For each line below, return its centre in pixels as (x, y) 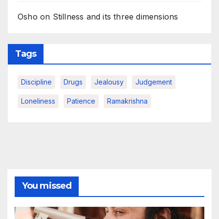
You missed (47, 186)
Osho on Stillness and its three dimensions (98, 17)
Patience (81, 101)
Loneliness (38, 101)
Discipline (36, 82)
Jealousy (109, 82)
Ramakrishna (127, 101)
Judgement (154, 82)
